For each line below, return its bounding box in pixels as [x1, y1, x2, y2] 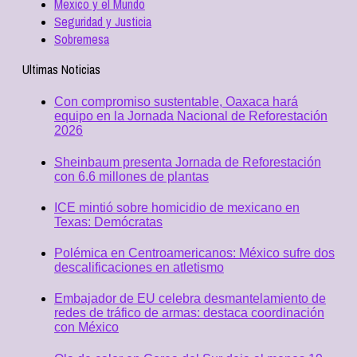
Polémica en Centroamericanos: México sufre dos [54, 246, 335, 261]
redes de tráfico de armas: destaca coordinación [54, 306, 324, 320]
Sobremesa [54, 30, 109, 48]
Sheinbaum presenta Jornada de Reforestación [54, 155, 321, 169]
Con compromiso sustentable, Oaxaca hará [54, 95, 298, 109]
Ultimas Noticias [22, 61, 100, 78]
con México [54, 320, 119, 335]
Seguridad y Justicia [54, 13, 151, 30]
